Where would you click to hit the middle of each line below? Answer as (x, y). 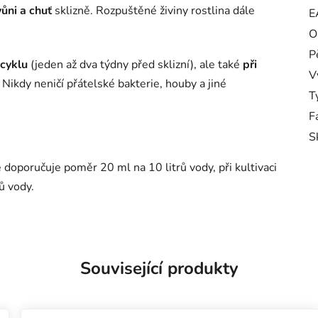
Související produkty (159, 268)
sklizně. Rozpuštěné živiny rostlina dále (153, 10)
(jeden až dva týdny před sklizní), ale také (135, 64)
